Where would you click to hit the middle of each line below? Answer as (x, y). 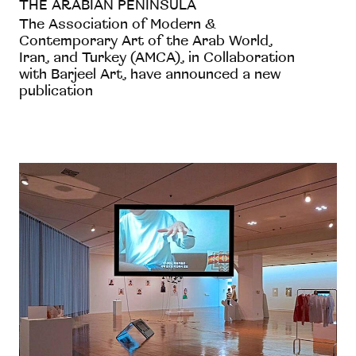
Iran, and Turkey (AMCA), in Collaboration (157, 58)
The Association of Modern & (118, 25)
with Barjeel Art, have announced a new (150, 75)
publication (56, 91)
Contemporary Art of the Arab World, (146, 41)
